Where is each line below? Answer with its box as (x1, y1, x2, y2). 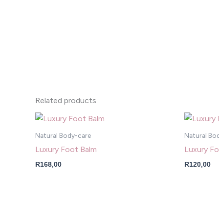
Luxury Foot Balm (35, 145, 97, 154)
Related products (35, 96, 96, 106)
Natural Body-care (35, 131, 91, 140)
